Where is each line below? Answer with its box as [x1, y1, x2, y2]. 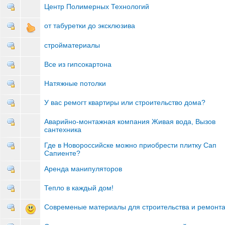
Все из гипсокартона [44, 60, 111, 69]
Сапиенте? [44, 149, 80, 158]
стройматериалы [44, 41, 100, 50]
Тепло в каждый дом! [44, 184, 114, 192]
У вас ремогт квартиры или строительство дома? [44, 98, 205, 107]
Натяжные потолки [44, 79, 106, 88]
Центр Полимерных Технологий [44, 3, 149, 11]
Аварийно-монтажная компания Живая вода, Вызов [44, 118, 215, 126]
